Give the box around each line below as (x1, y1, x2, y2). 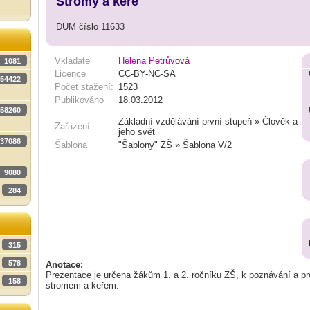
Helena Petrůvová (118, 55, 190, 66)
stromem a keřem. (46, 280, 119, 291)
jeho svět (118, 127, 155, 137)
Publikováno (55, 95, 104, 105)
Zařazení (55, 121, 90, 131)
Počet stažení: (55, 82, 113, 92)
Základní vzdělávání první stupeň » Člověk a (118, 116, 298, 127)
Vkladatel (55, 55, 92, 66)
